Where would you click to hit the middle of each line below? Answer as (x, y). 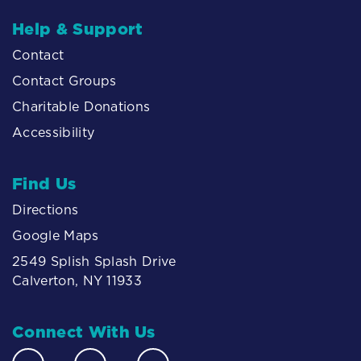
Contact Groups (64, 80)
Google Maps (56, 235)
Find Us (44, 183)
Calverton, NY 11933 (77, 280)
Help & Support (78, 29)
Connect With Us (84, 332)
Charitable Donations (81, 106)
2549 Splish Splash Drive (94, 261)
